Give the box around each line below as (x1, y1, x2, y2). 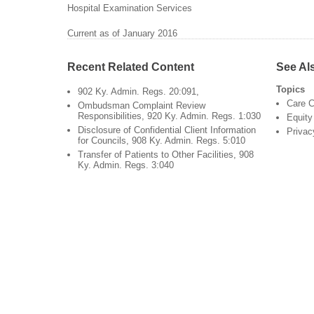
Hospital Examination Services (67, 2, 192, 13)
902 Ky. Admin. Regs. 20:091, (78, 86, 199, 97)
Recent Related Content (67, 60, 194, 74)
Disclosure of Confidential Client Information (78, 125, 256, 136)
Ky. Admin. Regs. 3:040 (78, 160, 174, 171)
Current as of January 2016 (67, 28, 177, 39)
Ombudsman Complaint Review (78, 100, 205, 111)
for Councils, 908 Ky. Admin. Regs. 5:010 (78, 135, 245, 146)
